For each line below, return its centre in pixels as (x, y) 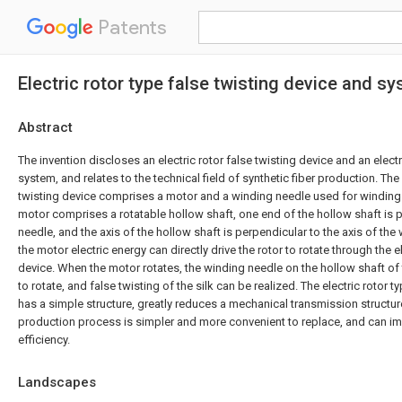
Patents (130, 27)
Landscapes (57, 382)
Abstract (45, 127)
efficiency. (44, 340)
